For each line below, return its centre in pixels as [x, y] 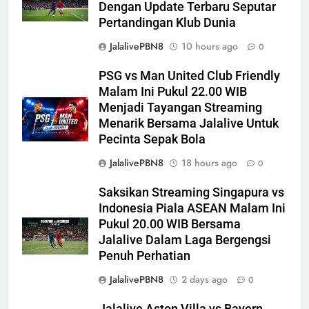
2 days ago [205, 279]
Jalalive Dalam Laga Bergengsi [185, 240]
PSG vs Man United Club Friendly [189, 76]
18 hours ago [209, 162]
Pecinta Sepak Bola [152, 139]
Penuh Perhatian [144, 256]
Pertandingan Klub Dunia [167, 22]
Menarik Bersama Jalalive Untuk [189, 123]
